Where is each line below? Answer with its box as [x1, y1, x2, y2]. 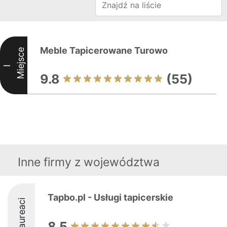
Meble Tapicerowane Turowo [40, 45, 168, 56]
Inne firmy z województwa [18, 155, 160, 169]
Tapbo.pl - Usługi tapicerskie [48, 192, 173, 203]
